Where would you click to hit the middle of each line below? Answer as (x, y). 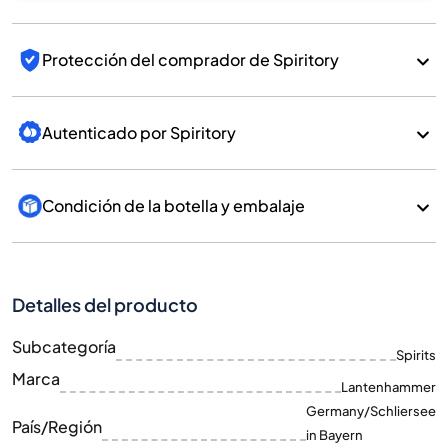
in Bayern (334, 435)
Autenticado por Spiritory (139, 132)
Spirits (416, 355)
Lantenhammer (388, 387)
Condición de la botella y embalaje (173, 205)
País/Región (57, 426)
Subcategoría (64, 346)
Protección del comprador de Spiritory (190, 59)
